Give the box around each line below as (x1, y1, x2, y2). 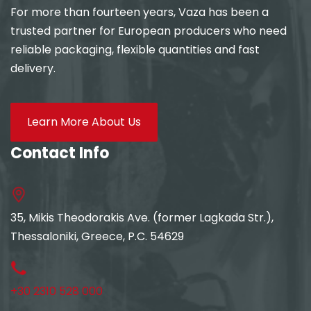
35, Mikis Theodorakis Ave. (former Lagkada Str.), (10, 210, 274, 226)
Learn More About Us (27, 114, 141, 130)
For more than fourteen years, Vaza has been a (10, 4, 269, 20)
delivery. (10, 60, 56, 76)
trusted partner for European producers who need (10, 23, 287, 39)
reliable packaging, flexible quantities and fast (10, 42, 260, 58)
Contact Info (10, 142, 109, 164)
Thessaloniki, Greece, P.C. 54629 (10, 228, 184, 244)
